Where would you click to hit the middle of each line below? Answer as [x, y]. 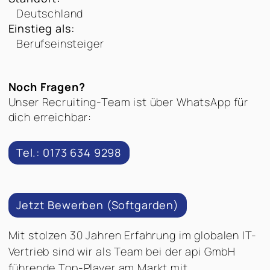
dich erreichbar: [50, 117]
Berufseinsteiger [60, 43]
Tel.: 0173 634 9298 [69, 152]
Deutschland [50, 13]
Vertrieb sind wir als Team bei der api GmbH [122, 251]
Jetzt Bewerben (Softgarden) [98, 205]
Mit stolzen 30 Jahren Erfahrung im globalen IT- [132, 235]
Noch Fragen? [47, 87]
